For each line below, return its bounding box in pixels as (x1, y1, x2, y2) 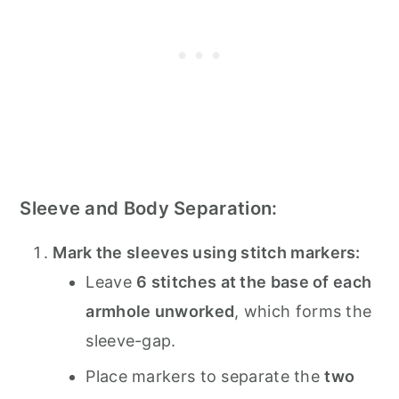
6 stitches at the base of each (136, 273, 372, 292)
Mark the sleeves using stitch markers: (53, 243, 361, 263)
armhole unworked (85, 302, 235, 322)
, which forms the (234, 302, 372, 322)
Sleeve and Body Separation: (20, 197, 278, 220)
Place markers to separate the (85, 367, 325, 387)
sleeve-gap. (85, 331, 176, 351)
